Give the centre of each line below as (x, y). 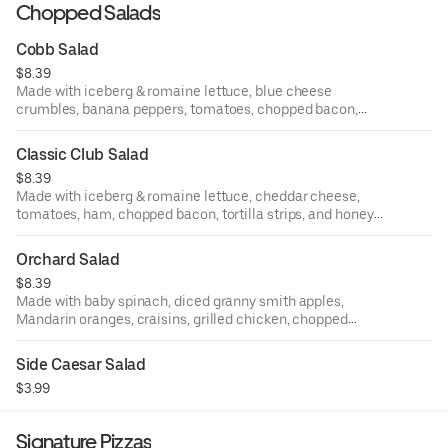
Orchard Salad (68, 259)
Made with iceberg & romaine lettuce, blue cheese (174, 90)
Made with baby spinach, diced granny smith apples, (180, 300)
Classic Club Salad (82, 154)
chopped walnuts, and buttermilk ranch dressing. (169, 126)
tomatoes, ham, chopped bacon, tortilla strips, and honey (195, 213)
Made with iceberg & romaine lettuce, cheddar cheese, (188, 195)
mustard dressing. (73, 231)
